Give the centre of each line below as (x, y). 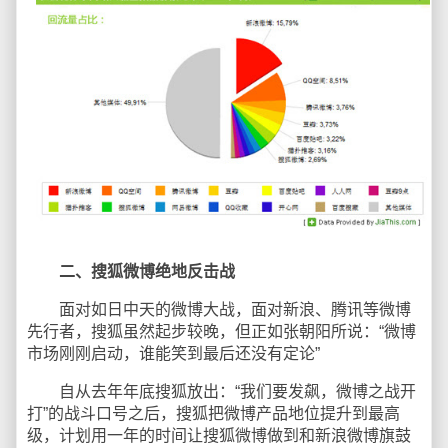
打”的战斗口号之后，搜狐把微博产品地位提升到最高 (213, 413)
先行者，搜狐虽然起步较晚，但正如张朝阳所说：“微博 (221, 331)
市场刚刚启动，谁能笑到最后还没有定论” (173, 353)
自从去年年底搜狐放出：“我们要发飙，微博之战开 (221, 391)
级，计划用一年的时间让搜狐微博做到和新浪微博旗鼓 (219, 435)
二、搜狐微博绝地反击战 (147, 271)
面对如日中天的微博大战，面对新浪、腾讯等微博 (219, 309)
